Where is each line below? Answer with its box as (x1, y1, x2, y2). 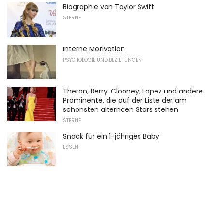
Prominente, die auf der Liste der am (63, 95, 186, 105)
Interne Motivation (63, 44, 125, 54)
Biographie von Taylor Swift (63, 2, 154, 12)
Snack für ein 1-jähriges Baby (63, 131, 159, 141)
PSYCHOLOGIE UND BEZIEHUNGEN (63, 56, 142, 63)
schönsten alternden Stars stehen (63, 104, 178, 114)
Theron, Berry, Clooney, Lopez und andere (63, 86, 203, 96)
